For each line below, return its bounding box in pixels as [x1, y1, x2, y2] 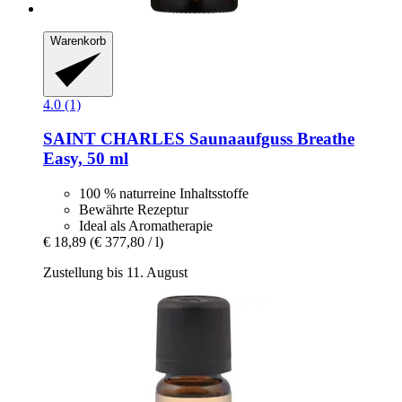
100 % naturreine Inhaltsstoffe [79, 186, 249, 202]
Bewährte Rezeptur [79, 202, 188, 218]
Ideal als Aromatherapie [79, 218, 213, 234]
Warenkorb [50, 34, 106, 48]
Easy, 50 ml [43, 149, 128, 169]
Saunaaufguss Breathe [185, 129, 354, 149]
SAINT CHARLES [43, 129, 185, 149]
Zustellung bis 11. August [43, 265, 188, 281]
